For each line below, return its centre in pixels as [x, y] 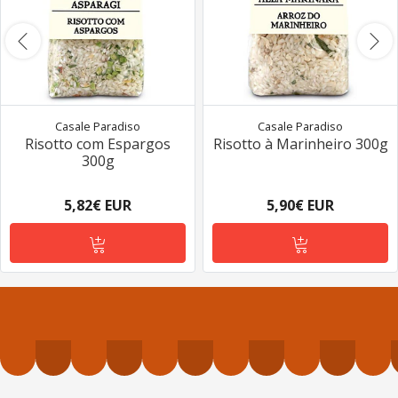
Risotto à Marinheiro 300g [300, 144]
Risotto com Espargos [98, 144]
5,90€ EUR [300, 205]
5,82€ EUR [98, 205]
